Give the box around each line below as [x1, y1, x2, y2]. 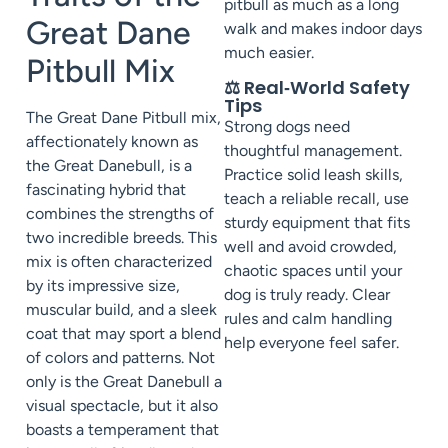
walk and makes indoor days [224, 18, 422, 38]
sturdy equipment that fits [224, 213, 410, 233]
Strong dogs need [224, 117, 350, 137]
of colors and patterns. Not [26, 347, 215, 367]
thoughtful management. [224, 141, 402, 161]
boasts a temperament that [26, 419, 219, 439]
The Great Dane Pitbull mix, [26, 107, 221, 127]
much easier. [224, 42, 314, 62]
